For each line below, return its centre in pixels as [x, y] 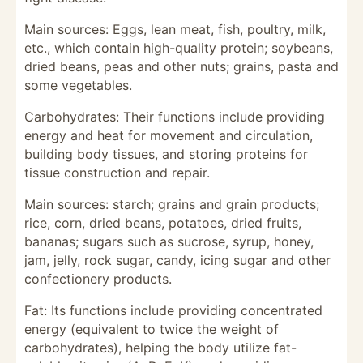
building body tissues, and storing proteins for [166, 154]
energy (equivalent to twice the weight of [152, 329]
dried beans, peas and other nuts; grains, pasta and [181, 66]
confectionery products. [98, 279]
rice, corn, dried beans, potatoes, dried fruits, [163, 223]
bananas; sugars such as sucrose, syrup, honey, [169, 241]
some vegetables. [78, 85]
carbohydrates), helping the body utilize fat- [160, 348]
